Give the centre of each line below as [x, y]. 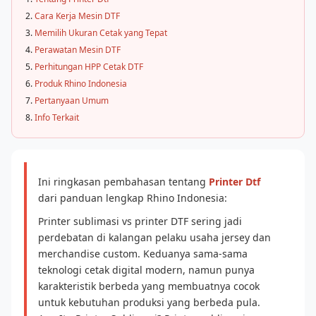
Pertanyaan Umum [72, 101]
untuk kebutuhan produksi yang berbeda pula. [149, 302]
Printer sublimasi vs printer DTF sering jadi [140, 221]
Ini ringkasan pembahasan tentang [123, 182]
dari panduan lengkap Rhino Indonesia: [133, 198]
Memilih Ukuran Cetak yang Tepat [101, 33]
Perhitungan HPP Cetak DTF [89, 67]
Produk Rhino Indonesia [81, 84]
